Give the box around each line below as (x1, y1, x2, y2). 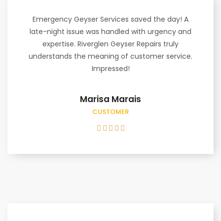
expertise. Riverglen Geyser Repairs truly (42, 38, 179, 49)
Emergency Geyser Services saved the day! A (33, 14, 188, 24)
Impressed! (91, 63, 130, 74)
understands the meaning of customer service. (29, 51, 192, 61)
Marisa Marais (80, 93, 141, 105)
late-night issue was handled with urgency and (30, 26, 191, 37)
